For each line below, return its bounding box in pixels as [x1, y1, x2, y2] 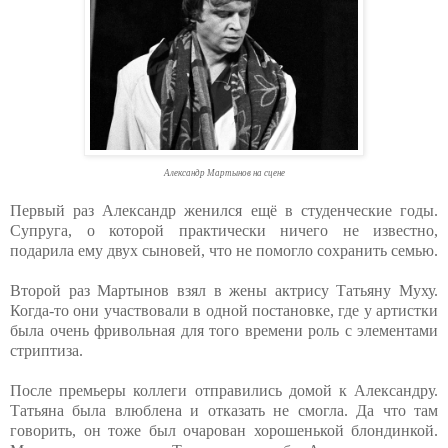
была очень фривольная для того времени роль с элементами [10, 322, 438, 340]
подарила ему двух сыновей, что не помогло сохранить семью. [10, 242, 438, 260]
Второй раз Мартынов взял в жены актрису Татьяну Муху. [10, 282, 438, 300]
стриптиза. [10, 342, 83, 360]
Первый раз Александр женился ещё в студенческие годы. [10, 202, 438, 220]
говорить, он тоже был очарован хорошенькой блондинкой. [10, 422, 438, 440]
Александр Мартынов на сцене [163, 168, 285, 179]
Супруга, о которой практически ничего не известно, [10, 222, 438, 240]
